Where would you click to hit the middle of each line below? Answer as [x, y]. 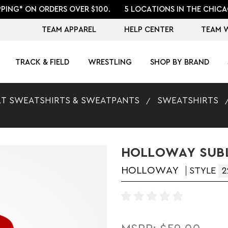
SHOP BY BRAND [179, 62]
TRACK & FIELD [42, 62]
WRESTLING [110, 62]
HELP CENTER [149, 30]
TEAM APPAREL [69, 30]
